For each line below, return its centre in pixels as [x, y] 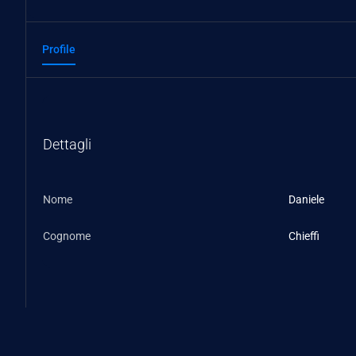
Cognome [67, 236]
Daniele [306, 199]
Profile [59, 49]
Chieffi [304, 236]
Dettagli [67, 144]
